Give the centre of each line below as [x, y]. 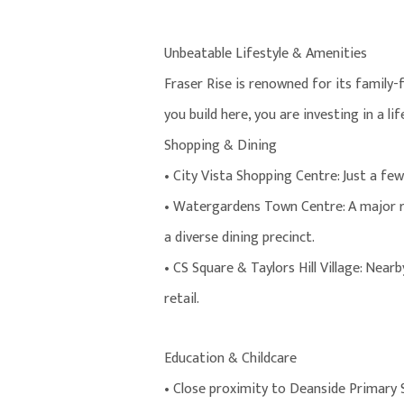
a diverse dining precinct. [239, 238]
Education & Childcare [230, 359]
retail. [182, 299]
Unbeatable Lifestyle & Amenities [266, 54]
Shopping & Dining [220, 146]
